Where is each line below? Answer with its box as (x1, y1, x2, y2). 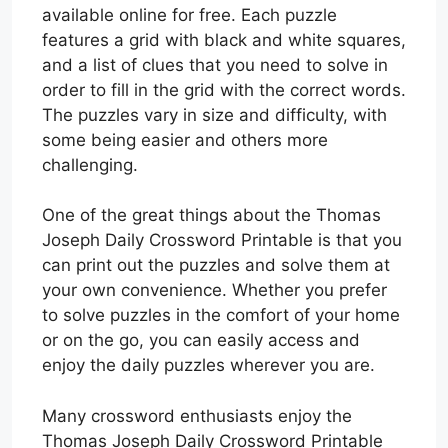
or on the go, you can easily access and (42, 330, 360, 350)
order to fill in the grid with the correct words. (42, 79, 406, 100)
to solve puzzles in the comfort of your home (42, 305, 400, 325)
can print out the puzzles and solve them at (42, 255, 390, 275)
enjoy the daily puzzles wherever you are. (42, 355, 375, 375)
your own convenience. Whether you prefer (42, 280, 387, 300)
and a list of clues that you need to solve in (42, 54, 388, 75)
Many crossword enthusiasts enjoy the (42, 405, 352, 426)
